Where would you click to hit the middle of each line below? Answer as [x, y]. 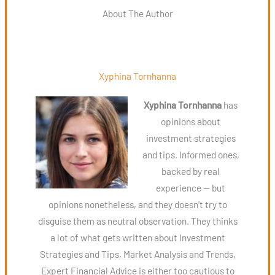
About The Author [137, 14]
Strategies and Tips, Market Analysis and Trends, [137, 254]
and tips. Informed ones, [191, 154]
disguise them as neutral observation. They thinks [137, 220]
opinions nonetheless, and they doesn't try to [137, 204]
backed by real [191, 171]
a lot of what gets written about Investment [137, 237]
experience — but [191, 187]
